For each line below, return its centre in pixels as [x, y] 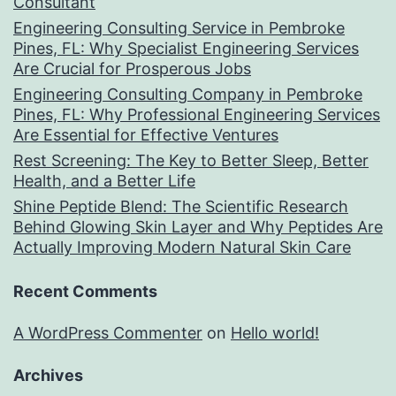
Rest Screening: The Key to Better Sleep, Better [191, 161]
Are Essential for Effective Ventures [146, 135]
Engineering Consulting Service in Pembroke [179, 28]
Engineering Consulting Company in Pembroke [188, 95]
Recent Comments [85, 292]
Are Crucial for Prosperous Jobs [132, 69]
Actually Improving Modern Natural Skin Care [182, 247]
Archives [48, 376]
